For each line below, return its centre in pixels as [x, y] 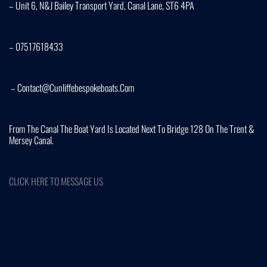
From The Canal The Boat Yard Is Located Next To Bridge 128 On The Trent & [132, 129]
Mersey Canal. [31, 140]
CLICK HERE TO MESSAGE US [56, 181]
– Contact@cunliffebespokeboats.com [72, 88]
